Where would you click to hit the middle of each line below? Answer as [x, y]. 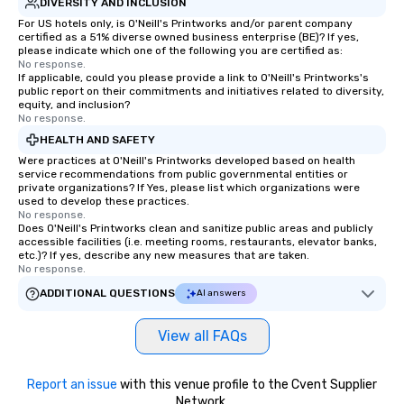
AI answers [221, 293]
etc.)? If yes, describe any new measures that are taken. [164, 255]
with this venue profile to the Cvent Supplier [247, 385]
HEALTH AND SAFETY [97, 139]
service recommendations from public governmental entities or [183, 174]
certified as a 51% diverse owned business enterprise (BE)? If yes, [188, 37]
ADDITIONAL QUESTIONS [107, 293]
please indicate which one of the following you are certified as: [180, 50]
